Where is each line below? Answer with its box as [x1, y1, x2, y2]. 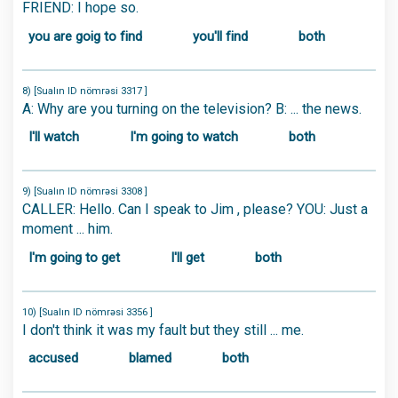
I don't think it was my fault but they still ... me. [22, 321, 304, 338]
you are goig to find [28, 28, 142, 44]
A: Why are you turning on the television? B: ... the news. [22, 99, 362, 117]
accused [28, 350, 78, 366]
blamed [129, 350, 171, 366]
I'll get [171, 249, 204, 266]
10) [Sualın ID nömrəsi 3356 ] [22, 306, 153, 318]
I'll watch [28, 129, 79, 145]
